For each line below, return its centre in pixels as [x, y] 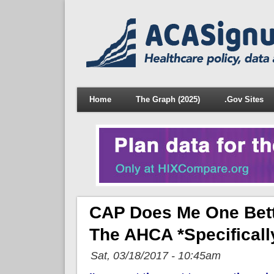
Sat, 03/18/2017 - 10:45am [155, 255]
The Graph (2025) [168, 99]
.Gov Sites [244, 99]
